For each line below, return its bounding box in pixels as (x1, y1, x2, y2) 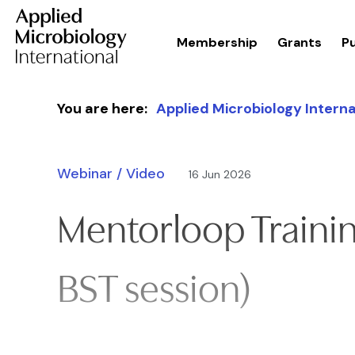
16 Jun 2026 (189, 166, 251, 181)
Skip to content (12, 94, 117, 113)
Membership (177, 34, 258, 51)
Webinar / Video (57, 164, 165, 183)
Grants (277, 34, 322, 51)
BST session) (57, 266, 251, 311)
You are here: (57, 99, 147, 118)
